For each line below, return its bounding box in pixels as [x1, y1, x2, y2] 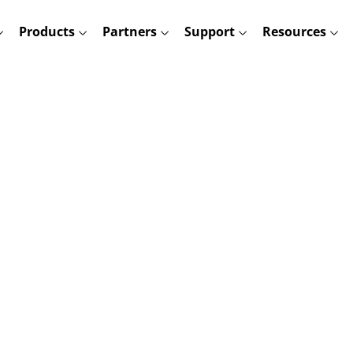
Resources [262, 22, 326, 40]
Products [18, 22, 75, 40]
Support [184, 22, 235, 40]
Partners [102, 22, 157, 40]
